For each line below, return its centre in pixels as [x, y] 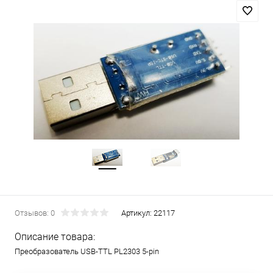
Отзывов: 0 [35, 213]
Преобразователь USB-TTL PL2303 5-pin [87, 251]
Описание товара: [55, 237]
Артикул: [137, 213]
